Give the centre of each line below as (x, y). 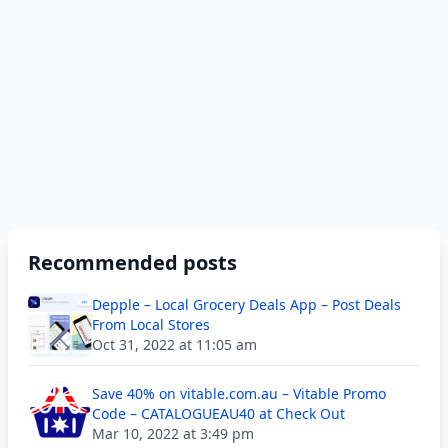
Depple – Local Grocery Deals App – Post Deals (246, 304)
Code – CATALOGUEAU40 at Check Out (218, 413)
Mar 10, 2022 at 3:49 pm (173, 433)
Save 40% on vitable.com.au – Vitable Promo (239, 393)
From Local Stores (151, 324)
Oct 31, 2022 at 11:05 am (174, 344)
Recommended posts (132, 262)
